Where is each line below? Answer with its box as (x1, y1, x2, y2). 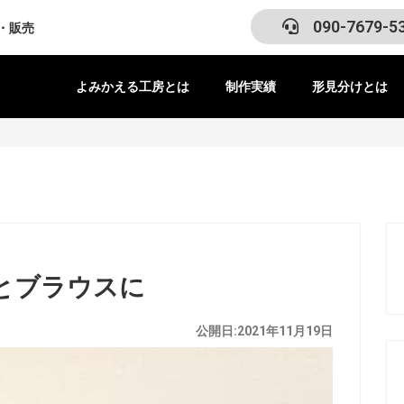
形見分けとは (312, 79, 388, 94)
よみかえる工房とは (76, 79, 189, 94)
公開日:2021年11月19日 (195, 324, 333, 338)
